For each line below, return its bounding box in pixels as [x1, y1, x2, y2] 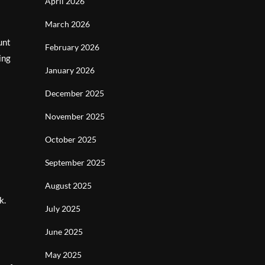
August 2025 [45, 180, 92, 190]
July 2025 [45, 203, 80, 214]
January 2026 [45, 65, 95, 75]
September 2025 [45, 157, 105, 167]
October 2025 [45, 134, 96, 144]
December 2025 [45, 88, 104, 98]
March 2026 [45, 19, 90, 29]
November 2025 [45, 111, 105, 121]
